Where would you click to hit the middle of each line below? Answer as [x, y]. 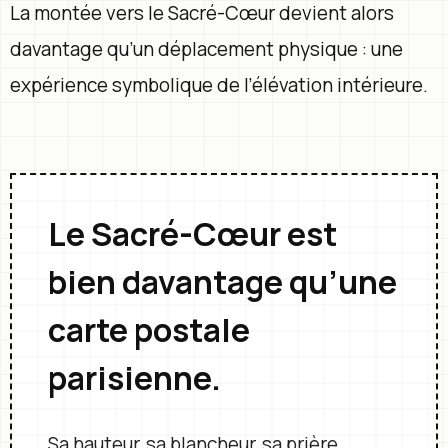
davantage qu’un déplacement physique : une [206, 48]
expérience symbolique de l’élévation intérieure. [219, 84]
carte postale [148, 330]
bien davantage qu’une [222, 282]
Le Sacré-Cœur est [192, 234]
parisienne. [134, 378]
